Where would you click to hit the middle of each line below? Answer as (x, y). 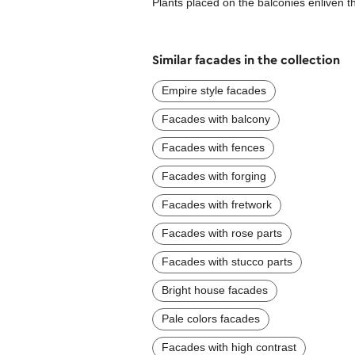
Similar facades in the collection (246, 59)
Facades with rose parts (222, 233)
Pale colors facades (211, 318)
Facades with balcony (216, 118)
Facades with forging (214, 176)
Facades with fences (213, 147)
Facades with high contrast (229, 347)
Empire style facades (214, 90)
